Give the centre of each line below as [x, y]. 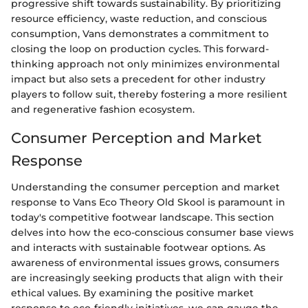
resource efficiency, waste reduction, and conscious [139, 19]
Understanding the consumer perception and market [145, 187]
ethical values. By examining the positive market [132, 293]
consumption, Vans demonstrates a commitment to [140, 34]
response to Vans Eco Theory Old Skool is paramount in [148, 202]
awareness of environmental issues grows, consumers [145, 262]
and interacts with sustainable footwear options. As [138, 247]
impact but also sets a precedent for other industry [138, 79]
